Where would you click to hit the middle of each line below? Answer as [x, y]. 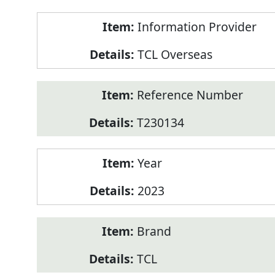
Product [58, 21]
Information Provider [197, 27]
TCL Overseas [175, 55]
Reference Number [190, 95]
